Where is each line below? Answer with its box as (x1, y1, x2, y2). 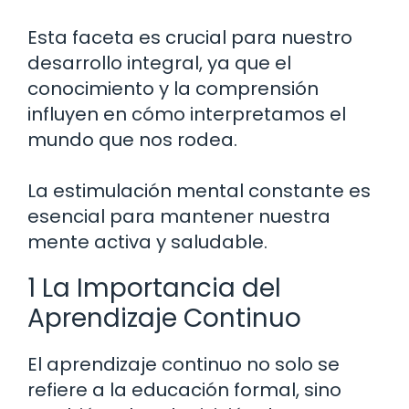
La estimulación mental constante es (27, 178, 371, 204)
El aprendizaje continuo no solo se (27, 351, 340, 378)
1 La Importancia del (27, 270, 281, 307)
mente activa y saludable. (27, 229, 267, 256)
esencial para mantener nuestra (27, 204, 330, 230)
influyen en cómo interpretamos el (27, 101, 346, 128)
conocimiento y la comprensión (27, 76, 319, 102)
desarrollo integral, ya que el (27, 50, 291, 77)
